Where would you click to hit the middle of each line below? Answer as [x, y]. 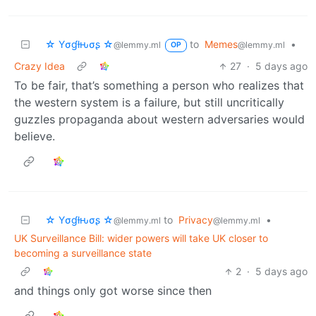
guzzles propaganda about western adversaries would [159, 120]
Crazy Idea [39, 66]
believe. [35, 136]
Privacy [196, 220]
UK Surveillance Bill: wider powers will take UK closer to [141, 238]
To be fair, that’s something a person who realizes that [159, 86]
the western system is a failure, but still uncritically [149, 103]
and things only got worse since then [113, 291]
